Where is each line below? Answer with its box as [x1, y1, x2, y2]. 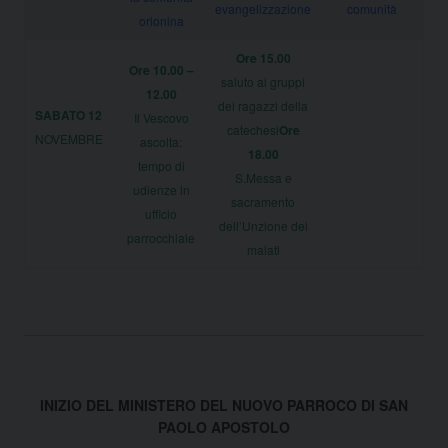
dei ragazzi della [218, 96, 308, 114]
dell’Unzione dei [218, 216, 308, 234]
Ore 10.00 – [128, 60, 194, 79]
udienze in [132, 180, 190, 198]
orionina [138, 11, 184, 29]
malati [246, 240, 280, 258]
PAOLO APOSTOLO [158, 416, 290, 437]
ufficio [145, 204, 177, 222]
